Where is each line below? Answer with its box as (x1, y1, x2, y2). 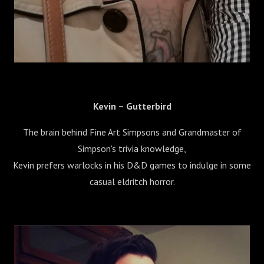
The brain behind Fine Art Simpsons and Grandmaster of (22, 126, 242, 138)
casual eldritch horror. (89, 176, 175, 188)
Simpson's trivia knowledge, (78, 143, 186, 155)
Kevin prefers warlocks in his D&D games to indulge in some (13, 159, 251, 171)
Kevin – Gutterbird (93, 100, 171, 113)
